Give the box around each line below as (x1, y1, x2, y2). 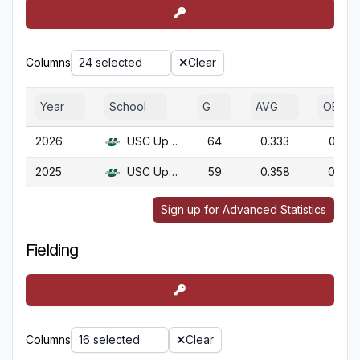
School (109, 100, 146, 113)
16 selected (79, 333, 140, 346)
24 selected (79, 55, 142, 69)
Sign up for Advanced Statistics (161, 202, 326, 216)
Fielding (26, 240, 78, 260)
